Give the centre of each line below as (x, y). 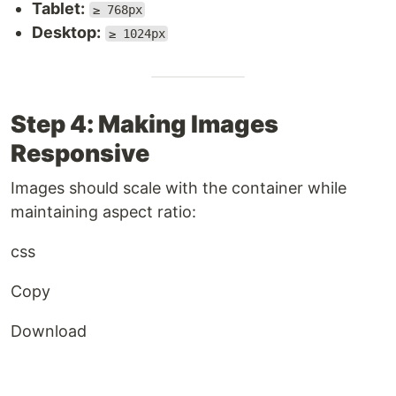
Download (49, 331)
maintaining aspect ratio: (103, 212)
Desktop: (66, 32)
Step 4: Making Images (145, 124)
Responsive (80, 153)
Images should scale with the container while (179, 188)
